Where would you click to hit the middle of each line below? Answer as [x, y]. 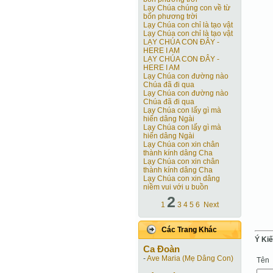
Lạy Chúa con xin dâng [182, 179]
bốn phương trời [170, 16]
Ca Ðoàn [161, 249]
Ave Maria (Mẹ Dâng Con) [190, 258]
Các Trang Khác [189, 230]
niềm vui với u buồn [176, 187]
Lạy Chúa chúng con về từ [187, 8]
